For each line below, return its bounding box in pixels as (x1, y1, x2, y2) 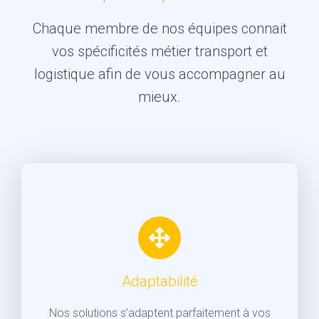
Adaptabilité (121, 272, 198, 290)
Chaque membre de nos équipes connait (32, 19, 287, 37)
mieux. (138, 88, 181, 105)
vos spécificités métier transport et (51, 42, 268, 60)
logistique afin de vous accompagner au (33, 65, 286, 83)
